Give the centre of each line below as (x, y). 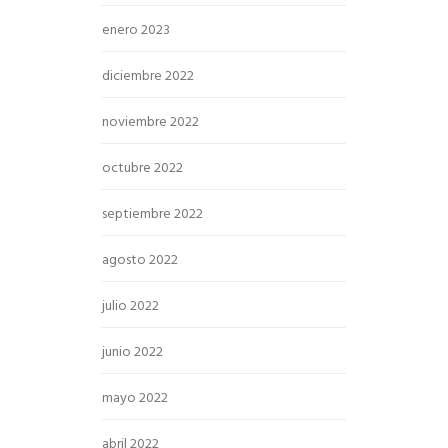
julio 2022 (130, 306)
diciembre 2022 (148, 76)
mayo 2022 (135, 398)
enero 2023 (136, 30)
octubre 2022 (142, 168)
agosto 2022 (140, 260)
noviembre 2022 (150, 122)
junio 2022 (132, 352)
